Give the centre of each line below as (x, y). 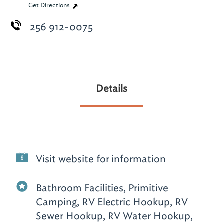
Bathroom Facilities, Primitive (102, 188)
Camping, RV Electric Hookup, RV (112, 202)
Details (111, 88)
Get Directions (50, 6)
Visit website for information (101, 159)
